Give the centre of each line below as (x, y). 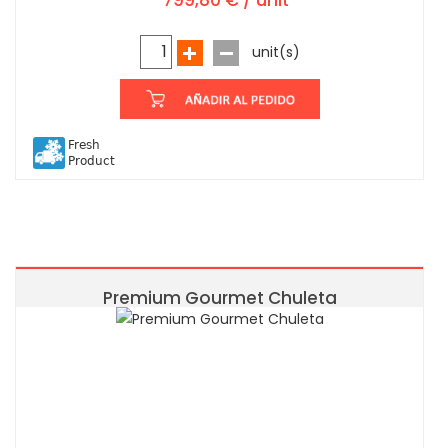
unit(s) (275, 52)
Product (91, 161)
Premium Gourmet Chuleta (219, 298)
